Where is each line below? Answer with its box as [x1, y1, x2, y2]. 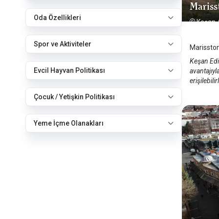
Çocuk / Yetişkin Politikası [34, 93, 115, 101]
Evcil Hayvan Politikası [34, 66, 105, 74]
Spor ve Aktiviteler [34, 40, 91, 48]
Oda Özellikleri [34, 14, 81, 22]
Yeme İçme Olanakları [34, 119, 104, 127]
